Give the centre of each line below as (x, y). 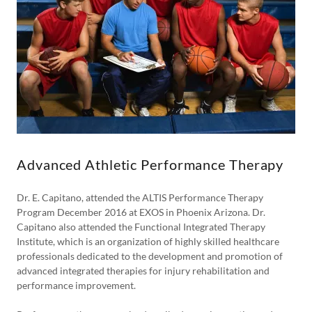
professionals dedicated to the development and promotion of (150, 256)
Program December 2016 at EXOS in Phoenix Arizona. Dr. (141, 212)
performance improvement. (76, 285)
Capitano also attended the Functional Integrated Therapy (141, 227)
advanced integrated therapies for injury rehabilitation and (143, 271)
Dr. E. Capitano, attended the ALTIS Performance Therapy (140, 197)
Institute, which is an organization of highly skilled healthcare (148, 241)
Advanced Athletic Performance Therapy (150, 164)
